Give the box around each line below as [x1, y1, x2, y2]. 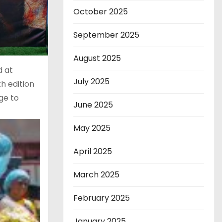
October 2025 [73, 6, 128, 18]
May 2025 [73, 122, 111, 134]
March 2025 [73, 169, 119, 181]
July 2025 [73, 76, 110, 88]
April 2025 [73, 146, 112, 158]
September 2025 [73, 29, 139, 41]
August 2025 [73, 53, 121, 64]
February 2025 [73, 192, 130, 204]
